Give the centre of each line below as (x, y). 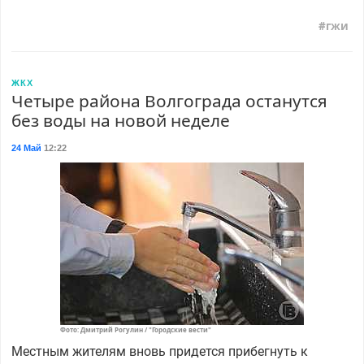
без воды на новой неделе (120, 120)
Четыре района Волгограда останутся (169, 100)
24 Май (26, 147)
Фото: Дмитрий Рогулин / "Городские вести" (136, 329)
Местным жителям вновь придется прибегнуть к (159, 352)
